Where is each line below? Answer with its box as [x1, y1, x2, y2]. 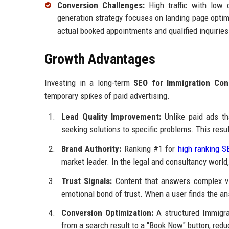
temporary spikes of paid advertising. [44, 90, 170, 101]
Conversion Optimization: [61, 208, 153, 218]
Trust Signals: [61, 175, 112, 186]
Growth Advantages [44, 51, 155, 68]
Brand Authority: [61, 143, 122, 154]
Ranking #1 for [121, 143, 178, 154]
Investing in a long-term [44, 78, 133, 88]
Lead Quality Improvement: [61, 111, 162, 122]
